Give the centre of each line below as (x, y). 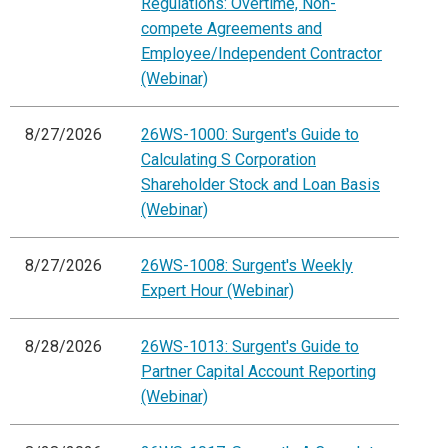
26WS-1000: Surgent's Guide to (250, 135)
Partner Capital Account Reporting (258, 372)
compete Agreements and (231, 29)
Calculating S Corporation (228, 160)
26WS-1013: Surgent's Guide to (250, 347)
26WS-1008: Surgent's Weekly (247, 266)
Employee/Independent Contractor (261, 54)
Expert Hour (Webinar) (217, 291)
